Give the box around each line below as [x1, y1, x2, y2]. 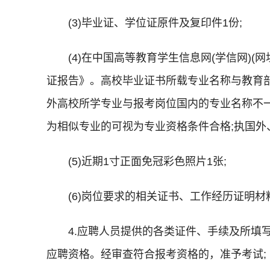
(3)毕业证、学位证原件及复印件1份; [68, 17, 242, 29]
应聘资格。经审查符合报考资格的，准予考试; [46, 248, 266, 260]
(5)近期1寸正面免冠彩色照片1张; [68, 155, 227, 168]
